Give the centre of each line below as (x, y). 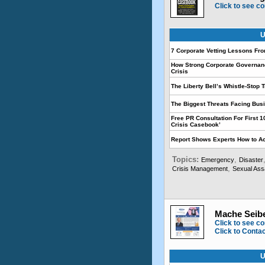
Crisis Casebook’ (196, 125)
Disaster (251, 160)
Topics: (187, 159)
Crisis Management (200, 169)
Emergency (218, 160)
